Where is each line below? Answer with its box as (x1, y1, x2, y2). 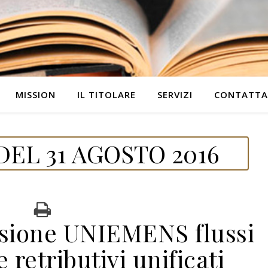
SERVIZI (157, 89, 193, 100)
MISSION (15, 89, 56, 100)
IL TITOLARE (77, 89, 136, 100)
